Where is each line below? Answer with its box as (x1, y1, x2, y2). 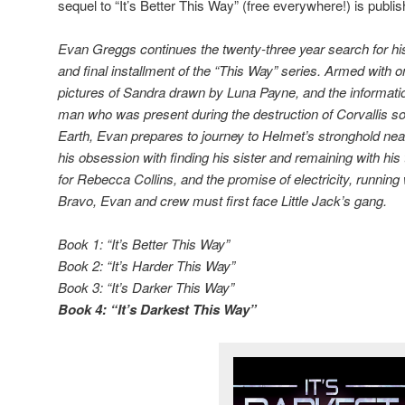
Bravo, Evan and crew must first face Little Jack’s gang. (58, 190, 387, 210)
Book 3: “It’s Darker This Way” (58, 278, 234, 297)
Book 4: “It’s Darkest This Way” (58, 299, 257, 320)
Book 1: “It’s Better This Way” (58, 234, 230, 254)
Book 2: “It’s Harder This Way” (58, 256, 235, 276)
